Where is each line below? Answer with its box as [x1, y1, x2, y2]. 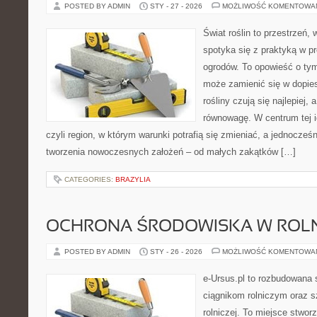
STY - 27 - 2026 [150, 2, 202, 10]
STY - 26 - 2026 [150, 248, 202, 255]
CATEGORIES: [64, 175, 115, 183]
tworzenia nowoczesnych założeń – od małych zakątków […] [46, 146, 296, 157]
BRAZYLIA [115, 175, 151, 183]
